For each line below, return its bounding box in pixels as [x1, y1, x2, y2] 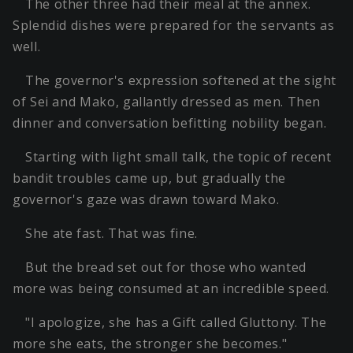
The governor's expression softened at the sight [25, 72, 337, 90]
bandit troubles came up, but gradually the [13, 169, 286, 188]
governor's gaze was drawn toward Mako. [13, 191, 280, 209]
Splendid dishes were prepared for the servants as [13, 17, 335, 35]
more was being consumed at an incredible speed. [13, 280, 330, 298]
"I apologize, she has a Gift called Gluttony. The [25, 314, 327, 332]
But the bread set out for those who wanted [25, 258, 307, 277]
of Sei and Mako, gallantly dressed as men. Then [13, 93, 321, 111]
